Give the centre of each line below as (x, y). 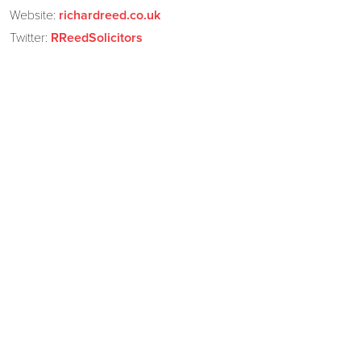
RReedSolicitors (96, 37)
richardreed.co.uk (109, 15)
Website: (34, 15)
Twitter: (30, 37)
